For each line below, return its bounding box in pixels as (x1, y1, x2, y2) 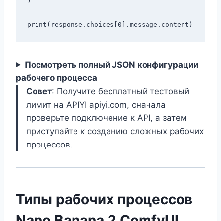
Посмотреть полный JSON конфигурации (25, 59, 199, 70)
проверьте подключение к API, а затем (26, 112, 187, 123)
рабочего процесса (16, 73, 97, 83)
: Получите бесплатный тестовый (52, 86, 189, 96)
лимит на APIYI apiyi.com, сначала (26, 99, 166, 110)
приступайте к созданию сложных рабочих (26, 126, 204, 136)
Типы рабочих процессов (16, 190, 192, 208)
